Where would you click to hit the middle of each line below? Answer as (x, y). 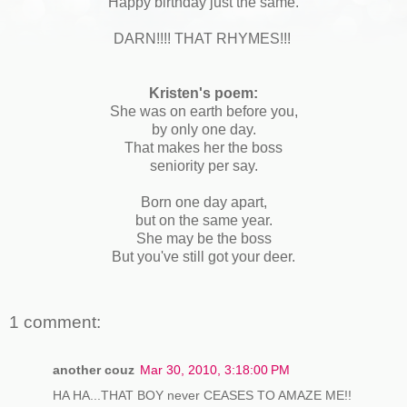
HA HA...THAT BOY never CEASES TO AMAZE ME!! (202, 395)
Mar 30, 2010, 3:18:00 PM (215, 369)
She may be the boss (203, 238)
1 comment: (55, 323)
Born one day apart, (203, 202)
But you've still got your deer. (203, 256)
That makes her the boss (203, 147)
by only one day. (203, 129)
